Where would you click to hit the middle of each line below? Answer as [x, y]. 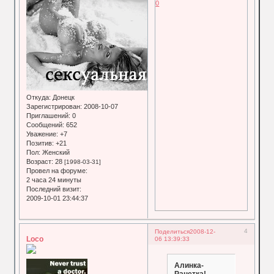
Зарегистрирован [54, 106]
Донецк [63, 97]
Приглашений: [49, 115]
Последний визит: [54, 189]
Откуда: [39, 97]
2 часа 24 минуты [54, 180]
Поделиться [172, 231]
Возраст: [40, 161]
